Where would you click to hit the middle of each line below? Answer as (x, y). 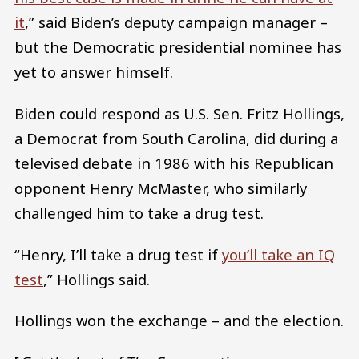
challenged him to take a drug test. (139, 213)
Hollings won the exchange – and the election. (179, 321)
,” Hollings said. (97, 279)
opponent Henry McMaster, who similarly (161, 188)
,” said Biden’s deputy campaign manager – (176, 22)
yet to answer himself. (94, 72)
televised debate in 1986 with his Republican (174, 163)
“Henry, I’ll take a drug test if (118, 254)
